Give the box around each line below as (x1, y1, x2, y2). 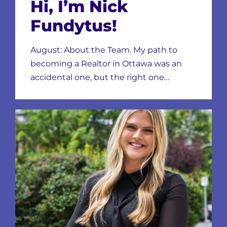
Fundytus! (30, 16, 117, 35)
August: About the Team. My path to (30, 45, 177, 55)
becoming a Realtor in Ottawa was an (30, 59, 182, 68)
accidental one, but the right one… (30, 72, 169, 82)
